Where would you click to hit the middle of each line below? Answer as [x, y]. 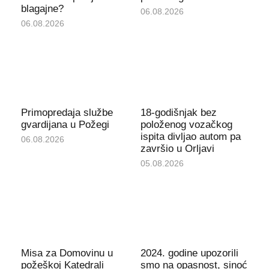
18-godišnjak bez [179, 113]
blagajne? [42, 8]
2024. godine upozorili [189, 253]
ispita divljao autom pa [191, 137]
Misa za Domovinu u [67, 253]
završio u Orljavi [177, 149]
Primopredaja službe [67, 113]
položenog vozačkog [186, 125]
